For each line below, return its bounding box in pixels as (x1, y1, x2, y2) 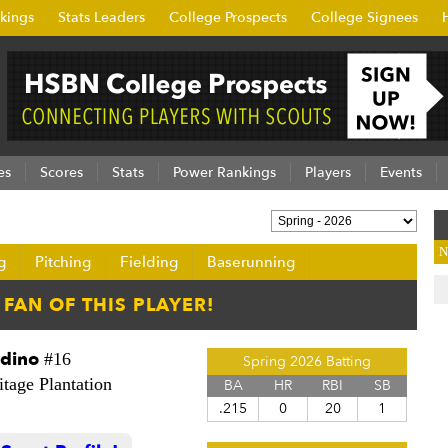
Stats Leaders (58, 8, 145, 27)
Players (305, 163, 351, 182)
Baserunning (207, 252, 295, 272)
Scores (40, 163, 83, 182)
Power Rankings (173, 163, 276, 182)
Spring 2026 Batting (243, 352, 371, 371)
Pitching (35, 252, 91, 272)
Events (380, 163, 422, 182)
